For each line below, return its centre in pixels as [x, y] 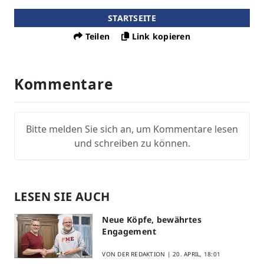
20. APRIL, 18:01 [197, 254]
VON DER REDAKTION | [138, 254]
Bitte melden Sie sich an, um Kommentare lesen [132, 129]
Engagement [129, 232]
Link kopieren [161, 37]
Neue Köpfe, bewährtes [152, 220]
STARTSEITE [132, 18]
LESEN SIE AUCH [62, 197]
